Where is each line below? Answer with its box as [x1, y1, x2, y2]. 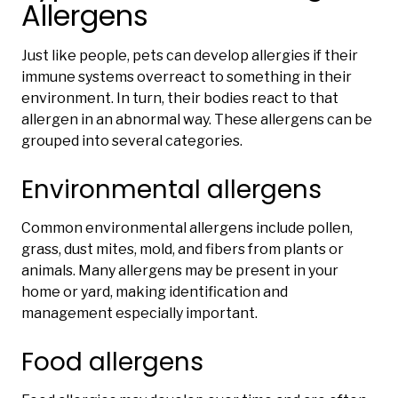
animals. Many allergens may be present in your [21, 262, 338, 280]
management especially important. [21, 305, 258, 322]
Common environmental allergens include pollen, [21, 219, 353, 237]
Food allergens [21, 345, 203, 380]
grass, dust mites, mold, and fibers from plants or [21, 241, 344, 259]
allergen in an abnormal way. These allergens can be [21, 111, 372, 129]
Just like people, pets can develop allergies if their [21, 47, 358, 65]
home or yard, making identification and [21, 283, 288, 301]
